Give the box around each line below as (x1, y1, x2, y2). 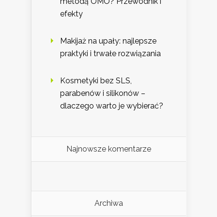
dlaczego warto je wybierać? (60, 101, 163, 110)
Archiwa (94, 198, 123, 208)
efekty (60, 9, 83, 18)
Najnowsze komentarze (66, 144, 151, 154)
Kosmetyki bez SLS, (60, 76, 132, 85)
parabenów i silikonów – (60, 88, 145, 98)
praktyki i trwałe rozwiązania (60, 48, 161, 58)
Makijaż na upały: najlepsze (60, 36, 156, 46)
